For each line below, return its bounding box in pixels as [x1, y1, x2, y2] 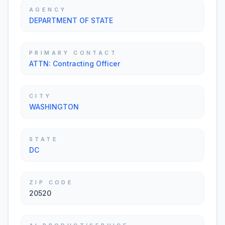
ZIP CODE [29, 179, 74, 186]
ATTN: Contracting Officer [29, 59, 120, 68]
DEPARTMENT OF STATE [29, 16, 113, 25]
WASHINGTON [29, 102, 79, 111]
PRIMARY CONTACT [29, 49, 117, 56]
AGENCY [29, 6, 67, 13]
